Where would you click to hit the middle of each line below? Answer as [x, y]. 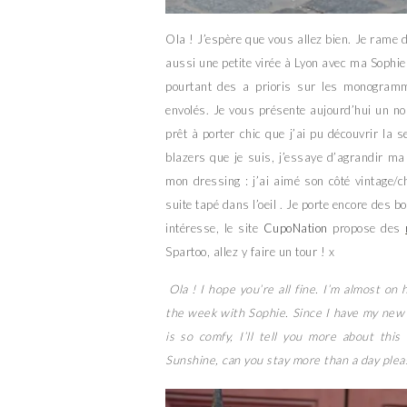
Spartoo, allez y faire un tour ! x [250, 251]
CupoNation [295, 228]
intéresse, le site [214, 228]
